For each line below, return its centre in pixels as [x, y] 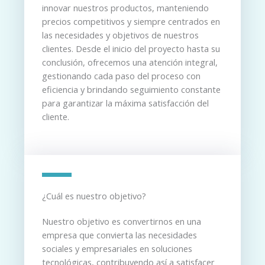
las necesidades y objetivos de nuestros [120, 35]
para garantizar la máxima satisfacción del [125, 103]
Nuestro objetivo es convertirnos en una [122, 222]
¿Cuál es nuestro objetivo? [94, 196]
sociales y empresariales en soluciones [117, 249]
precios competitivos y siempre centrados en [131, 22]
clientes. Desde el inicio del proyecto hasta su [131, 49]
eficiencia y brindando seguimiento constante [131, 90]
